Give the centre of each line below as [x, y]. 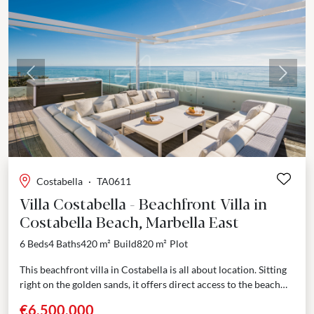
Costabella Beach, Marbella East [129, 221]
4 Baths [64, 243]
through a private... [60, 299]
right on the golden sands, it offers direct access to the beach [150, 284]
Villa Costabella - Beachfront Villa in [143, 203]
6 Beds [34, 243]
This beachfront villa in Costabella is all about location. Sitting [153, 269]
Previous [51, 80]
